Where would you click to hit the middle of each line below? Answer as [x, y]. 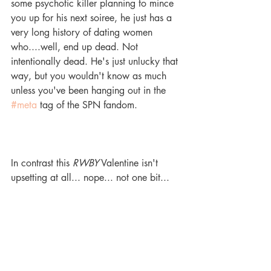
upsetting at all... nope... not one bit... [92, 178]
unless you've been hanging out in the [90, 90]
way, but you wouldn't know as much [90, 76]
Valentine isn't [130, 163]
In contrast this [42, 163]
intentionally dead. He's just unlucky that [96, 61]
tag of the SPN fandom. [89, 105]
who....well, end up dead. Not [76, 47]
